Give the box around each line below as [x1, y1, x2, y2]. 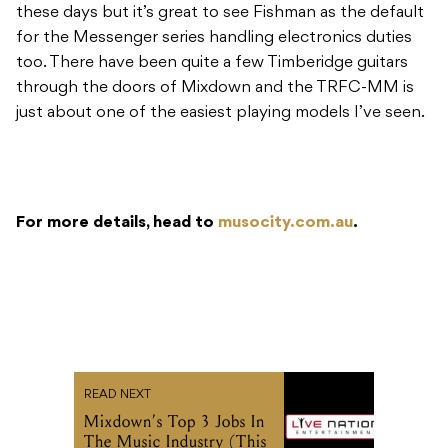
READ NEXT [84, 389, 151, 402]
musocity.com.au [218, 215, 353, 232]
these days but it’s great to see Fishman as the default [16, 5, 424, 22]
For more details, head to [16, 215, 218, 232]
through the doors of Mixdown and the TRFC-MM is [16, 80, 414, 97]
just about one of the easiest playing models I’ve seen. [16, 105, 429, 122]
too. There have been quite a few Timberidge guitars [16, 55, 408, 72]
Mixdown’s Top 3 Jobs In [84, 411, 265, 433]
